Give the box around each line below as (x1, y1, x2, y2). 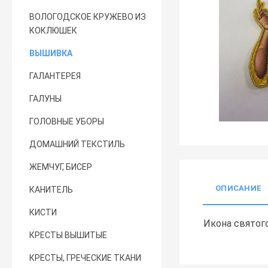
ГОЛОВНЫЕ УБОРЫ (29, 117, 105, 126)
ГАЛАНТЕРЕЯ (29, 71, 81, 81)
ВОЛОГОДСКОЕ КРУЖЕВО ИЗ (29, 12, 147, 22)
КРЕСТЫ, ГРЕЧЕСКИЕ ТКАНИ (29, 253, 142, 263)
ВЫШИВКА (29, 48, 73, 58)
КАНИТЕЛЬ (29, 185, 74, 194)
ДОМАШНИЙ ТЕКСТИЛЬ (29, 139, 126, 149)
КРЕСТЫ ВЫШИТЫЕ (29, 230, 108, 240)
